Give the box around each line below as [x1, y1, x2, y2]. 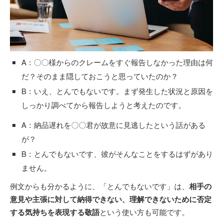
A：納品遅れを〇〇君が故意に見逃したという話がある [21, 119, 206, 130]
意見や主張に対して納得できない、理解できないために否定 [10, 193, 212, 205]
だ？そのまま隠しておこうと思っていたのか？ [21, 70, 178, 81]
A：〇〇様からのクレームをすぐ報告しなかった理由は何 [21, 56, 213, 67]
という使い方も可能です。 [100, 206, 189, 217]
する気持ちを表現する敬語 [10, 206, 100, 218]
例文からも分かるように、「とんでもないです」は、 [10, 180, 189, 191]
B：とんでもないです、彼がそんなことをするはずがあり [21, 148, 213, 159]
